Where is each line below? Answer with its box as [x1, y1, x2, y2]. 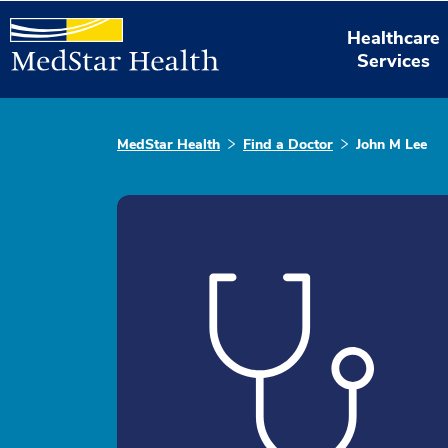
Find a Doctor [243, 135, 333, 154]
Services [357, 48, 431, 73]
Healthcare [347, 25, 441, 50]
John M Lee [356, 135, 427, 154]
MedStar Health [117, 135, 220, 154]
